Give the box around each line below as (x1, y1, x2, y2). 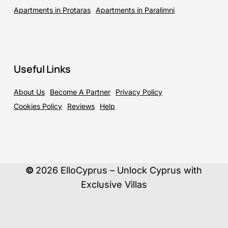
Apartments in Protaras (14, 5, 91, 14)
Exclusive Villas (80, 179, 147, 190)
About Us (14, 87, 45, 96)
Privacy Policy (116, 87, 163, 96)
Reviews (67, 101, 95, 110)
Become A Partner (50, 87, 111, 96)
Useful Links (14, 62, 71, 76)
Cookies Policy (14, 101, 63, 110)
